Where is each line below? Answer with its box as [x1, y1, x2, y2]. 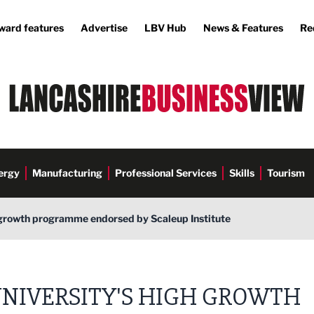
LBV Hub [144, 22, 186, 34]
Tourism [267, 167, 305, 179]
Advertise [81, 22, 128, 34]
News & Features [203, 22, 283, 34]
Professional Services [115, 167, 217, 179]
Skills [229, 167, 254, 179]
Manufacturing [32, 167, 102, 179]
